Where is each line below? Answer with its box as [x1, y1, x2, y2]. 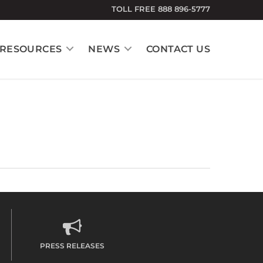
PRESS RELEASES [40, 241, 104, 250]
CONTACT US [146, 43, 210, 55]
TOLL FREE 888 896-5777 [112, 4, 210, 14]
